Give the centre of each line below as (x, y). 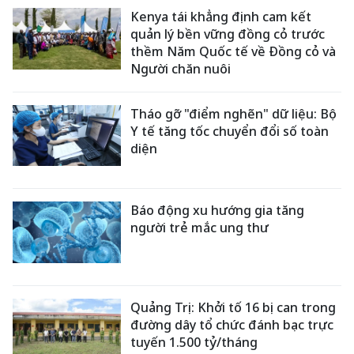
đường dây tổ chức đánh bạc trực (232, 324)
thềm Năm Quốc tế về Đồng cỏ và (233, 51)
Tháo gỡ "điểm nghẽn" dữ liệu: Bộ (234, 113)
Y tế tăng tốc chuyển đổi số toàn (230, 131)
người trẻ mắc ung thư (200, 228)
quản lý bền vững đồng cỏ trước (228, 34)
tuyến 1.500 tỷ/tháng (194, 342)
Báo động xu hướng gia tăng (218, 211)
